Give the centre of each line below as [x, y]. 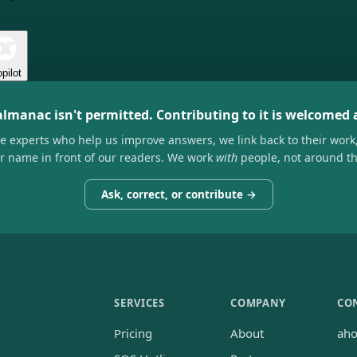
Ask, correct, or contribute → [178, 194]
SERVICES [139, 302]
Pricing [133, 333]
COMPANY [258, 302]
